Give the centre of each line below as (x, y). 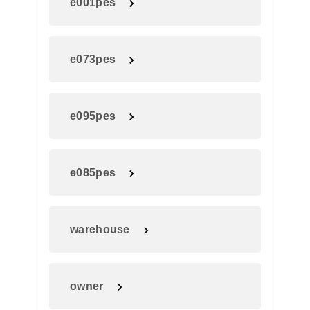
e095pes (93, 116)
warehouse (100, 229)
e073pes (93, 59)
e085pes (93, 173)
